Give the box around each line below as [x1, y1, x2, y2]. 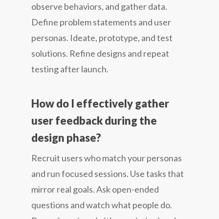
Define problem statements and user [31, 16, 171, 27]
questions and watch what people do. [31, 199, 172, 210]
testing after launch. [31, 63, 109, 74]
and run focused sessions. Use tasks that [31, 168, 184, 179]
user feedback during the [31, 113, 157, 127]
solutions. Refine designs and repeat [31, 47, 169, 59]
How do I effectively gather [31, 96, 169, 110]
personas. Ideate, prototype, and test [31, 32, 173, 43]
